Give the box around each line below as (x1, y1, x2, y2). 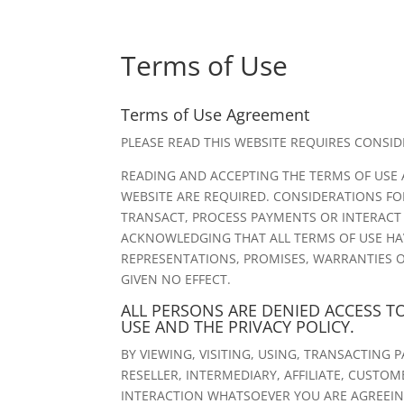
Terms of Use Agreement (121, 104, 310, 125)
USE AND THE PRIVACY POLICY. (121, 316, 355, 337)
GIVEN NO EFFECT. (121, 271, 232, 288)
